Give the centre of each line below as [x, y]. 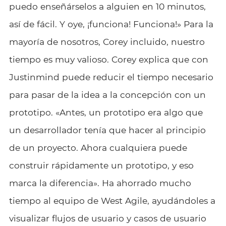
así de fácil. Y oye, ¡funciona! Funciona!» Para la [111, 24]
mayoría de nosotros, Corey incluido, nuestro [107, 41]
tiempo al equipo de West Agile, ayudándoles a [112, 200]
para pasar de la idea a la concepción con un [107, 94]
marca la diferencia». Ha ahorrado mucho [100, 183]
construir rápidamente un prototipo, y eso [101, 165]
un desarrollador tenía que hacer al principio [107, 130]
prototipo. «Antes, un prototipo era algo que [106, 112]
